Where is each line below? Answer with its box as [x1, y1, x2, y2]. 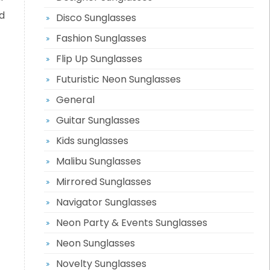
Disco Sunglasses [55, 11, 136, 25]
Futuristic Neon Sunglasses [55, 72, 181, 86]
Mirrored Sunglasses [55, 175, 151, 189]
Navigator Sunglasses [55, 195, 157, 209]
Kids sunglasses [55, 134, 128, 148]
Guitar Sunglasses [55, 113, 140, 127]
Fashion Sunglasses [55, 31, 146, 45]
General [55, 93, 95, 107]
